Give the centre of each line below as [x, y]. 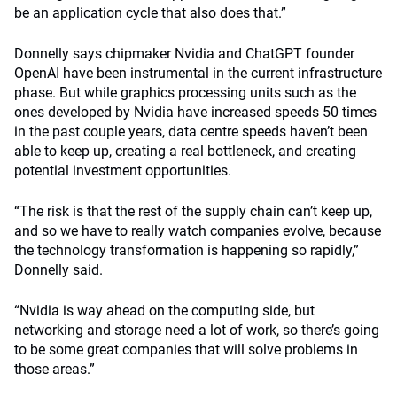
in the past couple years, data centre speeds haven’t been [191, 132]
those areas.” [54, 369]
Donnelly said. [58, 270]
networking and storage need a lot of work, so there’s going [197, 330]
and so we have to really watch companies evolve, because [198, 231]
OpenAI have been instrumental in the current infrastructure [198, 73]
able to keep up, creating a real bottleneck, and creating [185, 151]
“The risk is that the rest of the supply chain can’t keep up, [193, 211]
